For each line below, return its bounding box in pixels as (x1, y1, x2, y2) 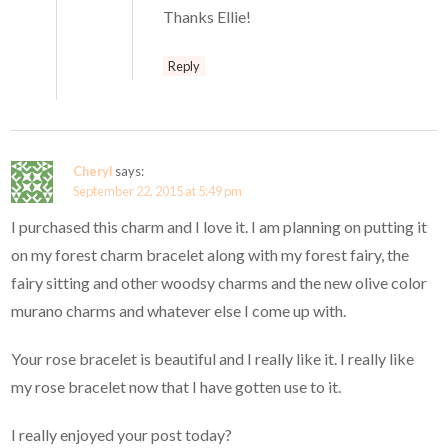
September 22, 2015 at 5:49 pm (73, 182, 243, 199)
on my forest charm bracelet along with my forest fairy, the (11, 244, 410, 264)
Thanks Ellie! (163, 6, 252, 26)
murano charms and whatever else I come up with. (11, 300, 347, 320)
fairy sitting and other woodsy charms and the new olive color (11, 272, 428, 292)
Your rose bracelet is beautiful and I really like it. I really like (11, 348, 415, 368)
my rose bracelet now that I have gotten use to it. (11, 376, 342, 396)
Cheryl (73, 162, 114, 179)
